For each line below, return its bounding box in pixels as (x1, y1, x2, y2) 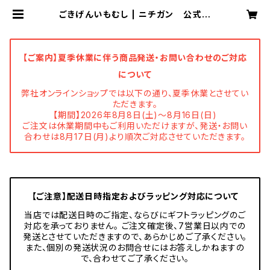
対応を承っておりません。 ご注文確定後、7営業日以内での (24, 221, 246, 231)
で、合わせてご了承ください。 (80, 253, 190, 263)
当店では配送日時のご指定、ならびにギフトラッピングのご (24, 210, 246, 220)
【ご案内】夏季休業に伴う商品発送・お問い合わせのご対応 (23, 52, 247, 63)
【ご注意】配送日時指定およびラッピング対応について (31, 191, 239, 201)
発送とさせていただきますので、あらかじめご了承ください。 (22, 231, 248, 242)
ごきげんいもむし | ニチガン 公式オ (59, 9, 211, 19)
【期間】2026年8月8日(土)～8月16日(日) (53, 110, 217, 120)
